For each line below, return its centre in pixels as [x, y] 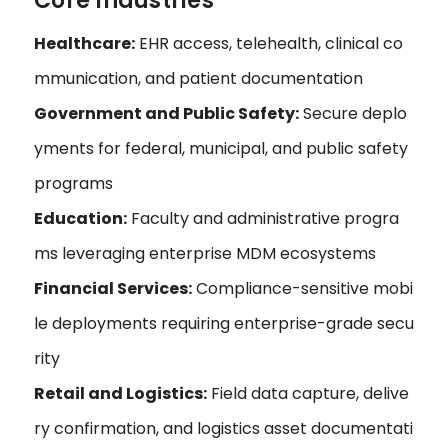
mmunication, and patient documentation [198, 79]
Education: [80, 219]
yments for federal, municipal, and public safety [221, 149]
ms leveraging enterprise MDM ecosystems [205, 254]
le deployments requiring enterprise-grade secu [224, 324]
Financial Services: [113, 289]
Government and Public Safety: [166, 114]
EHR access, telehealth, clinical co [269, 44]
